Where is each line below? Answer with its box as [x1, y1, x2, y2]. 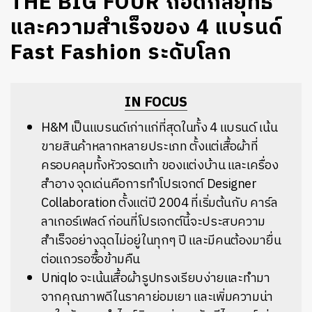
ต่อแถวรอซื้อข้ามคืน [41, 249, 141, 270]
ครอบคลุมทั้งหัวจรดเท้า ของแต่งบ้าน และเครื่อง [41, 155, 279, 176]
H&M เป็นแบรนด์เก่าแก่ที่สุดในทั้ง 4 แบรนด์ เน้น [41, 118, 278, 139]
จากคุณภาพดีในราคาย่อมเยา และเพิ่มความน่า [41, 287, 274, 308]
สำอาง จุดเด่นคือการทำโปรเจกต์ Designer [41, 174, 257, 195]
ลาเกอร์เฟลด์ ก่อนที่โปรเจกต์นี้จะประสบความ [41, 212, 266, 233]
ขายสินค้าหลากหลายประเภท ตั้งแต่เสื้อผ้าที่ [41, 136, 258, 157]
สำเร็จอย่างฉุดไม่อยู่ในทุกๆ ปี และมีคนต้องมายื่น [41, 231, 281, 251]
